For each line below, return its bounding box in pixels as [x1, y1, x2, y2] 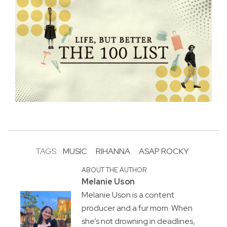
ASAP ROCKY [138, 146, 188, 157]
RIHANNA [95, 146, 130, 157]
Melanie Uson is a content [81, 190, 174, 200]
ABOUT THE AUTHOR [81, 166, 146, 174]
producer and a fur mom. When [81, 203, 193, 213]
